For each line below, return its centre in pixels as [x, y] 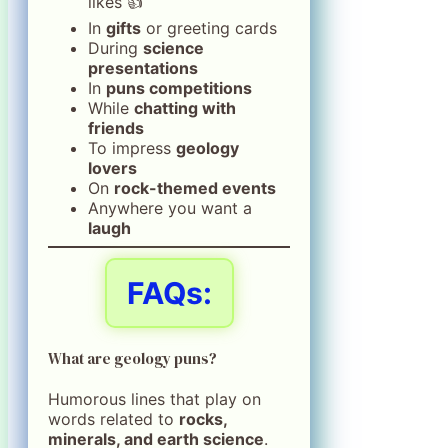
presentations [143, 67]
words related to [113, 418]
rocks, [203, 418]
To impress [132, 147]
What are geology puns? [132, 358]
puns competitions [179, 87]
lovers [112, 167]
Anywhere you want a [170, 207]
